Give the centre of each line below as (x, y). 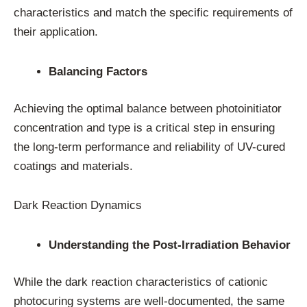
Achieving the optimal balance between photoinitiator (148, 108)
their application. (56, 32)
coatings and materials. (73, 166)
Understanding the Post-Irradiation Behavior (170, 245)
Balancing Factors (98, 72)
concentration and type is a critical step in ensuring (144, 127)
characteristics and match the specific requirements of (153, 13)
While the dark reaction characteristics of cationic (141, 282)
